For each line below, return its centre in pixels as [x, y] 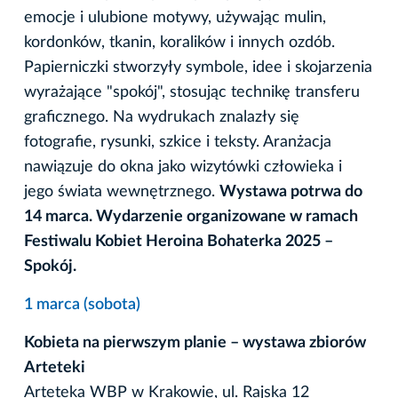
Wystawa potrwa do [291, 191]
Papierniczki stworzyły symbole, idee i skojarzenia [198, 67]
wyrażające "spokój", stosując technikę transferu [192, 92]
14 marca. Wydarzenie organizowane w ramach [191, 216]
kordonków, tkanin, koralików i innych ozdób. [179, 42]
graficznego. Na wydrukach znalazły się [162, 117]
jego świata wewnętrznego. [122, 191]
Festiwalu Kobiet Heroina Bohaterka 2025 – [179, 241]
